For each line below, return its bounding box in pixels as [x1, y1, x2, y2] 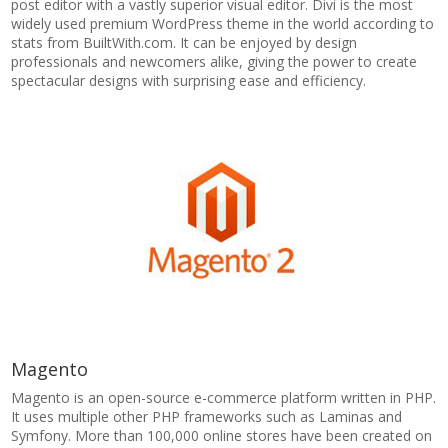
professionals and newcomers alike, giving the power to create [11, 52, 418, 71]
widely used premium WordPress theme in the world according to [11, 14, 435, 33]
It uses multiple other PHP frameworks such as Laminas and [11, 407, 403, 426]
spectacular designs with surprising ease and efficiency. [11, 71, 367, 90]
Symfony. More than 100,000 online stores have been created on [11, 426, 433, 445]
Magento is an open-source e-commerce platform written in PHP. [11, 388, 437, 407]
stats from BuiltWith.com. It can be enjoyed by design [11, 33, 358, 52]
